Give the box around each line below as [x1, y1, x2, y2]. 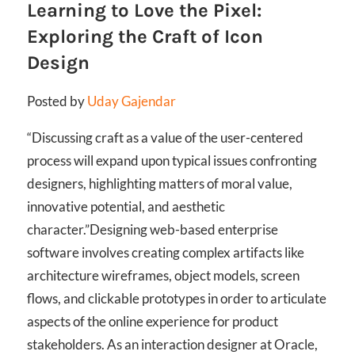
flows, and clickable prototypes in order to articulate [27, 290, 326, 307]
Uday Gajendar [87, 93, 176, 110]
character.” [27, 221, 90, 239]
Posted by [27, 93, 87, 110]
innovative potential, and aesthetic [27, 198, 225, 216]
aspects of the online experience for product [27, 313, 278, 330]
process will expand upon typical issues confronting [27, 152, 317, 170]
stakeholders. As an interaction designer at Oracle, [27, 336, 318, 353]
